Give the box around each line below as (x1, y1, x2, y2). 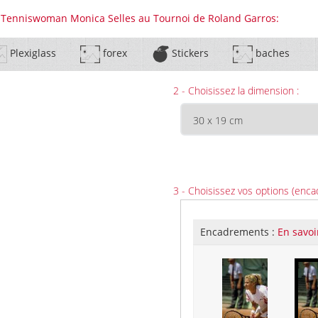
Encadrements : (200, 225, 278, 238)
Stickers (168, 46, 209, 60)
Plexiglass (6, 46, 56, 60)
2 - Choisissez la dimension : (173, 84, 299, 97)
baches (252, 46, 290, 60)
